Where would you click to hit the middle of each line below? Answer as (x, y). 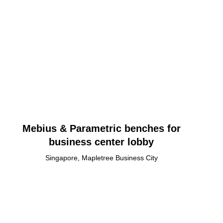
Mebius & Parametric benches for (101, 129)
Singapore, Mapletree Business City (101, 158)
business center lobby (102, 142)
